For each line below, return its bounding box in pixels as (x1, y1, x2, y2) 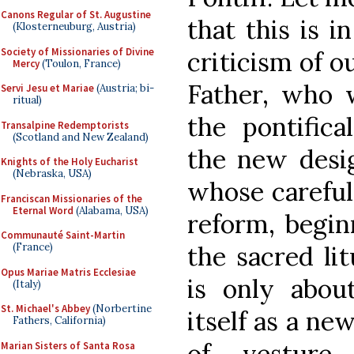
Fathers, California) (13, 314, 106, 327)
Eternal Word (13, 203, 73, 217)
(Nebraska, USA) (13, 167, 92, 180)
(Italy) (13, 277, 41, 291)
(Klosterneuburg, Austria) (13, 20, 136, 33)
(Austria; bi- (94, 81, 154, 95)
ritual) (13, 93, 42, 107)
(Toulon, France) (40, 56, 121, 70)
